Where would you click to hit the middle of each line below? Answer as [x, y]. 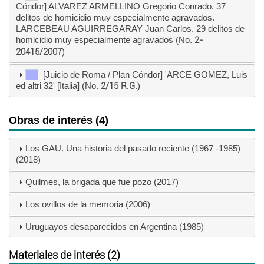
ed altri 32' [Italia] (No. [58, 86]
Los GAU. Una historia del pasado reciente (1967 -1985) [133, 148]
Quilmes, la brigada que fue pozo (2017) [102, 182]
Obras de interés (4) [59, 120]
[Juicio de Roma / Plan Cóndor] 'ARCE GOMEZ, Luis [143, 75]
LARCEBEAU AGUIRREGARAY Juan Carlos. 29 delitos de [130, 29]
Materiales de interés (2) [65, 255]
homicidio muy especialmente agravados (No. [105, 40]
